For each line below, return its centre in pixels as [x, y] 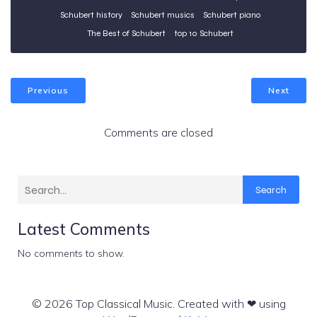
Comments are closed [158, 133]
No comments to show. [71, 254]
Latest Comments [84, 229]
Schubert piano [231, 15]
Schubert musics [162, 15]
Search [271, 190]
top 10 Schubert [203, 34]
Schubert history [91, 15]
